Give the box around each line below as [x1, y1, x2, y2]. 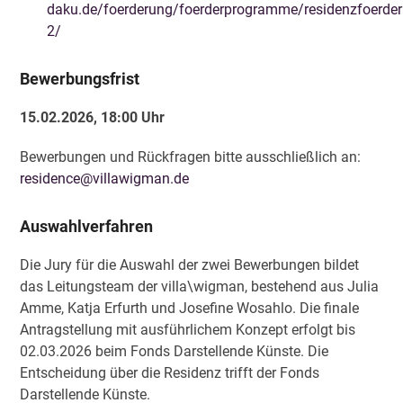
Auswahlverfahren [20, 217, 154, 236]
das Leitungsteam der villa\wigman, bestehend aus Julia [20, 278, 380, 295]
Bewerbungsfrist [20, 69, 140, 88]
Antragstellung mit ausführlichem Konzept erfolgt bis [20, 321, 356, 338]
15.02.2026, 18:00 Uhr [20, 109, 166, 126]
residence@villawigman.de [20, 170, 190, 187]
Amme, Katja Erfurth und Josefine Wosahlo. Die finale [20, 300, 360, 317]
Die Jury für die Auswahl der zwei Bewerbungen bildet [20, 256, 360, 273]
